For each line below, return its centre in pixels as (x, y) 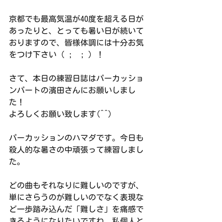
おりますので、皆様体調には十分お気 (76, 43)
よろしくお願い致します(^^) (60, 114)
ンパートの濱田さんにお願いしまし (72, 90)
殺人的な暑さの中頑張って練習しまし (76, 150)
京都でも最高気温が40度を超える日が (76, 19)
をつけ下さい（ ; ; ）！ (56, 55)
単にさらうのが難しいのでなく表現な (76, 197)
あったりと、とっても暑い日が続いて (76, 31)
